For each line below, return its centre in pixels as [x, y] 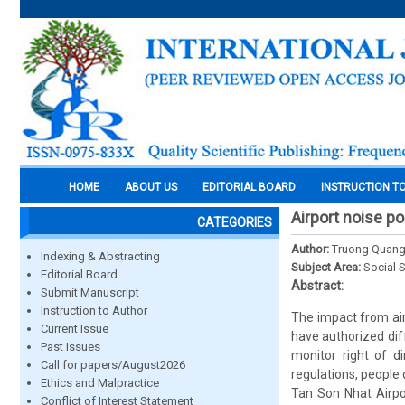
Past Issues [71, 347]
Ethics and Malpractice [100, 383]
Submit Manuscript [90, 292]
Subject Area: [327, 267]
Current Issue [75, 329]
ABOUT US [151, 187]
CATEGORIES [235, 222]
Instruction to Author [94, 311]
